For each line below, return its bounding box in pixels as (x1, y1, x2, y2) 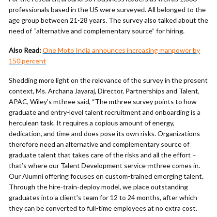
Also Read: (9, 46, 41, 55)
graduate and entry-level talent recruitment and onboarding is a (9, 108, 201, 117)
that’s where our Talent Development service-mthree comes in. (9, 161, 200, 170)
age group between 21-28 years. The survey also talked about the (9, 16, 208, 25)
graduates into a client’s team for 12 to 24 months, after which (9, 193, 197, 202)
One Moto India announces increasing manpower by (43, 46, 200, 55)
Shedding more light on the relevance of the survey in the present (9, 76, 208, 85)
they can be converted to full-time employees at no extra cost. (9, 204, 197, 213)
